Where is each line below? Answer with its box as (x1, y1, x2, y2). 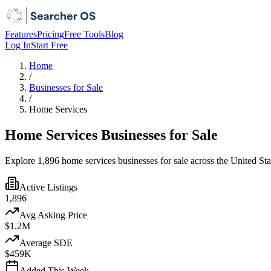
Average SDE (19, 237, 73, 248)
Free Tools (64, 29, 105, 39)
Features (5, 29, 37, 39)
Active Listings (19, 181, 77, 192)
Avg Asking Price (19, 209, 87, 220)
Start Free (31, 40, 68, 50)
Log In (5, 40, 31, 50)
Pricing (37, 29, 64, 39)
